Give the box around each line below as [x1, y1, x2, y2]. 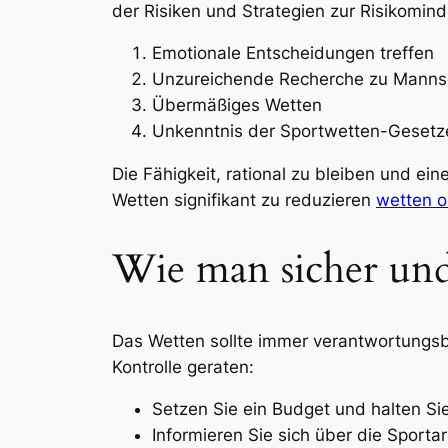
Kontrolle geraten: [112, 356, 254, 377]
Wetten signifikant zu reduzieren [112, 190, 376, 211]
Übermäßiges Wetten [152, 95, 322, 116]
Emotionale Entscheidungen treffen [152, 43, 434, 64]
